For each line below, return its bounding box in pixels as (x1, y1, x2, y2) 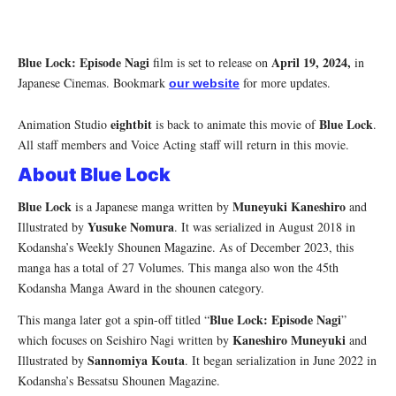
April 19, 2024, (271, 52, 351, 72)
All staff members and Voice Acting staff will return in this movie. (18, 135, 349, 153)
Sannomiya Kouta (88, 351, 185, 370)
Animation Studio (18, 115, 110, 133)
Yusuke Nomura (88, 217, 174, 237)
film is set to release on (149, 53, 271, 71)
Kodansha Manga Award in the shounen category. (18, 279, 264, 297)
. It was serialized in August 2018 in (174, 218, 355, 236)
